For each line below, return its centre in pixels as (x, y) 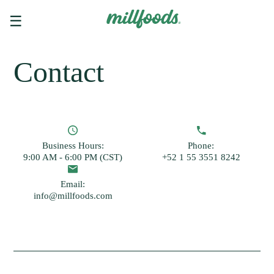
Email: (73, 184)
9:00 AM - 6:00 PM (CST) (73, 157)
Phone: (201, 146)
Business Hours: (73, 146)
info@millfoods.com (73, 196)
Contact (59, 72)
